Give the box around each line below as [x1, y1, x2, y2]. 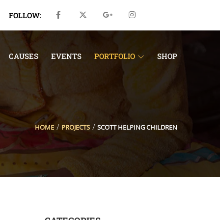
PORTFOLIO [94, 51, 135, 61]
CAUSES [9, 51, 38, 61]
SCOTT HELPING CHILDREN [97, 122, 177, 132]
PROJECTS [61, 122, 90, 132]
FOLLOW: [9, 10, 41, 20]
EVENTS [51, 51, 82, 61]
